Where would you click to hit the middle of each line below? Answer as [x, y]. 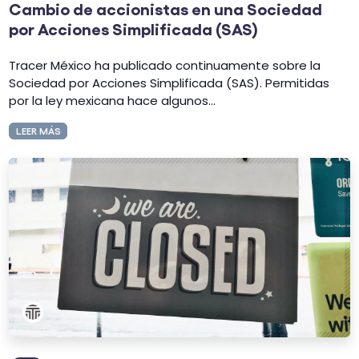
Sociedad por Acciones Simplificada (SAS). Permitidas [169, 83]
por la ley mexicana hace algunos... [113, 100]
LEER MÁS [38, 131]
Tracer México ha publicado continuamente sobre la [165, 65]
